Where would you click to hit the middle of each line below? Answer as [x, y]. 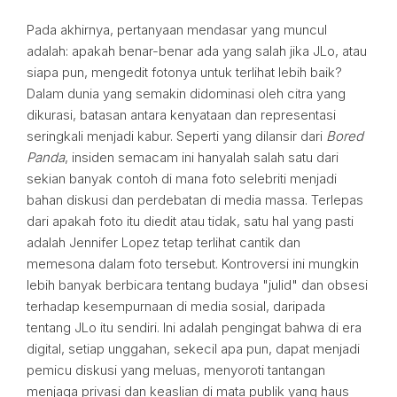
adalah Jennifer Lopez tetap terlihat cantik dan [163, 242]
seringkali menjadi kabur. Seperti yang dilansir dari [176, 136]
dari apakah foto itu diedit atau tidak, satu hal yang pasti [190, 221]
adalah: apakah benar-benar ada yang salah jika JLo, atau [197, 51]
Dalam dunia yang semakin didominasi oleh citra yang [186, 93]
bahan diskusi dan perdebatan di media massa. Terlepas [195, 199]
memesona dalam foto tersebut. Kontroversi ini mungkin [193, 263]
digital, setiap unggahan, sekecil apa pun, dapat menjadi [193, 348]
